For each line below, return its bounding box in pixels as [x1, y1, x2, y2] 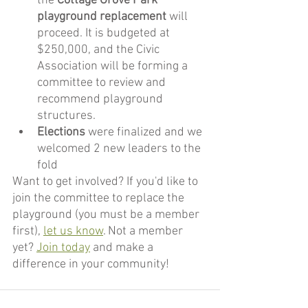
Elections [37, 125, 85, 140]
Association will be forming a [37, 59, 190, 74]
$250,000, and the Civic [37, 43, 162, 58]
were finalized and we [85, 125, 205, 140]
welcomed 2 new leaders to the [37, 142, 203, 157]
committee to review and [37, 76, 168, 91]
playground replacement [37, 10, 166, 25]
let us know [43, 224, 103, 239]
